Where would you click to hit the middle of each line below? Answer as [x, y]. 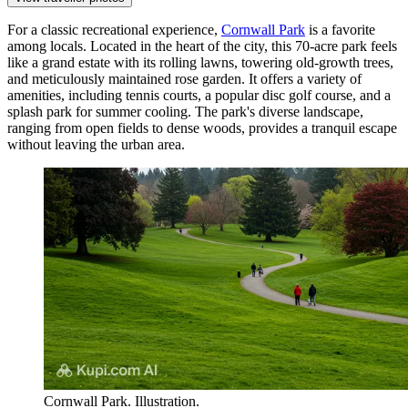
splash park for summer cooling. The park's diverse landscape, [185, 111]
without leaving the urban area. [96, 144]
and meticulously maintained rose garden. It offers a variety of [184, 78]
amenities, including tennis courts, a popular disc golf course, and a [199, 95]
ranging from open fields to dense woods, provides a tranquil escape [202, 127]
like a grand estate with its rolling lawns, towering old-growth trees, [200, 62]
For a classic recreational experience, [114, 29]
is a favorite [340, 29]
